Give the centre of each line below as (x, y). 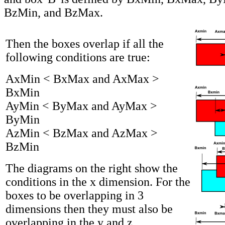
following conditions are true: (78, 57)
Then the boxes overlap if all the (85, 43)
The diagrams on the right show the (92, 168)
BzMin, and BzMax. (53, 12)
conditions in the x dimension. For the (98, 182)
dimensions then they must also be (89, 209)
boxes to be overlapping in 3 (75, 195)
